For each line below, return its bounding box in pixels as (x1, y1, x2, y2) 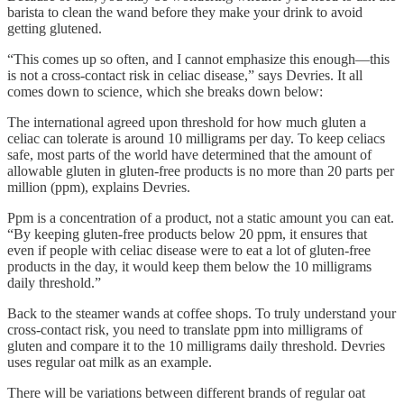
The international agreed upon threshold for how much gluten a (7, 115, 366, 130)
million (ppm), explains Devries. (7, 179, 190, 195)
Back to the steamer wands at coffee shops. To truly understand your (7, 306, 396, 321)
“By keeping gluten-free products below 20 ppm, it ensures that (7, 226, 367, 242)
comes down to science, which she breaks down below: (7, 84, 323, 99)
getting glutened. (7, 21, 102, 36)
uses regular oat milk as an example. (7, 354, 212, 370)
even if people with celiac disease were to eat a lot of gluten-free (7, 243, 371, 258)
